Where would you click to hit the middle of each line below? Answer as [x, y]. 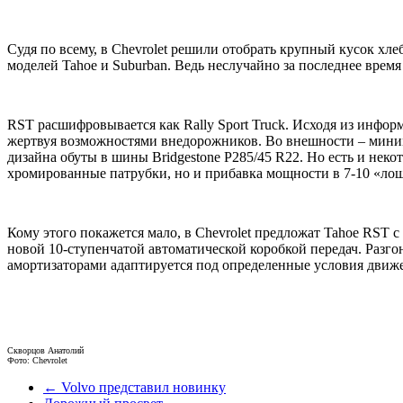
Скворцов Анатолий [45, 350]
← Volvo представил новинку [134, 387]
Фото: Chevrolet [37, 360]
